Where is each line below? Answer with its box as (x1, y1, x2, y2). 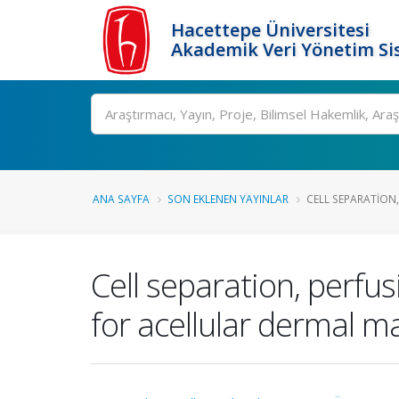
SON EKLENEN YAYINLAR (167, 191, 289, 206)
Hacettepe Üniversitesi (171, 18, 370, 42)
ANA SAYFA (93, 191, 150, 206)
